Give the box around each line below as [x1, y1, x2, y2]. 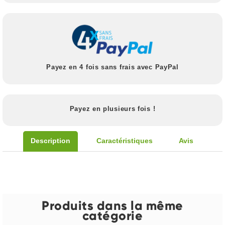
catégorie [82, 207, 143, 223]
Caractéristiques [96, 137, 153, 145]
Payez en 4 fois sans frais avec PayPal [46, 63, 179, 71]
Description [30, 137, 70, 145]
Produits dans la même [42, 197, 183, 213]
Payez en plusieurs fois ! [69, 105, 156, 113]
